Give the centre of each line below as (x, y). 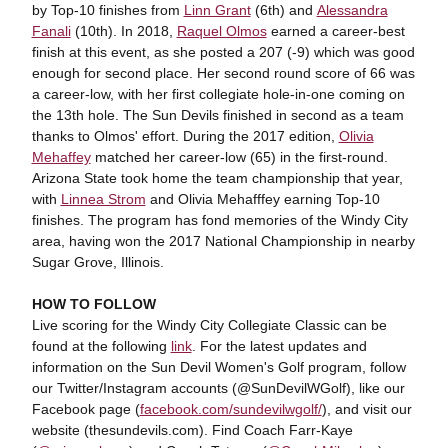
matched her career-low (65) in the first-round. (239, 157)
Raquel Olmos (221, 31)
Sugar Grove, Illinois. (97, 262)
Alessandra (352, 10)
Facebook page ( (85, 409)
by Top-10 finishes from (107, 10)
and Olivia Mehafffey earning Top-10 (262, 199)
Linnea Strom (103, 199)
